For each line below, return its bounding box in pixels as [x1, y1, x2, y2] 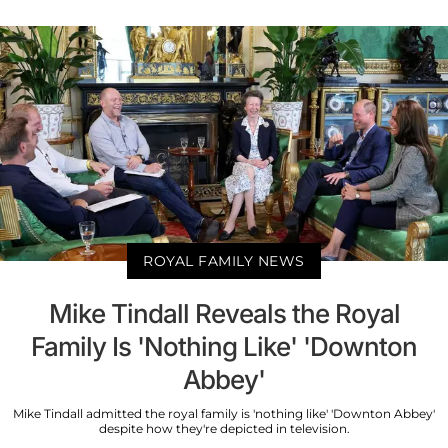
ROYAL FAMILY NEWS [143, 251, 305, 270]
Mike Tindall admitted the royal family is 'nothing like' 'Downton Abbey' [13, 405, 435, 421]
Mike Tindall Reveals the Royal [48, 297, 400, 329]
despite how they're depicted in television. [98, 420, 350, 436]
